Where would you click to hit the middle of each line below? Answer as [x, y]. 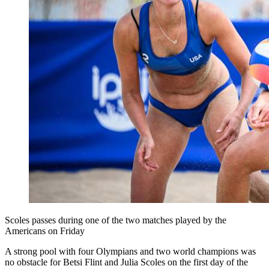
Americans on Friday [45, 231]
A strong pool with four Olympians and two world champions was [130, 251]
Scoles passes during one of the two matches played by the [116, 220]
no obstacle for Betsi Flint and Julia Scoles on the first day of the [126, 262]
